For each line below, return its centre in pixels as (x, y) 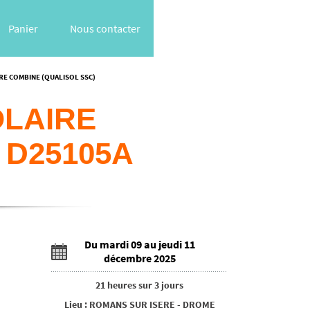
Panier (23, 28)
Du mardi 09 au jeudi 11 (139, 244)
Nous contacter (105, 28)
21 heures (116, 285)
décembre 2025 (139, 258)
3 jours (169, 285)
